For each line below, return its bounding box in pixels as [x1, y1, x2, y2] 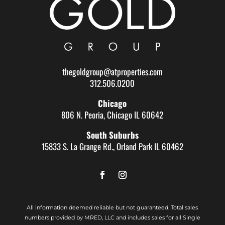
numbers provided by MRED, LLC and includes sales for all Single [24, 213, 200, 221]
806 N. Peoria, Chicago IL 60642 [61, 108, 164, 121]
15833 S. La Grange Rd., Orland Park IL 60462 [41, 140, 183, 153]
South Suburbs [86, 128, 139, 141]
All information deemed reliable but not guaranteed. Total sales [27, 203, 198, 211]
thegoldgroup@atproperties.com [62, 65, 163, 78]
